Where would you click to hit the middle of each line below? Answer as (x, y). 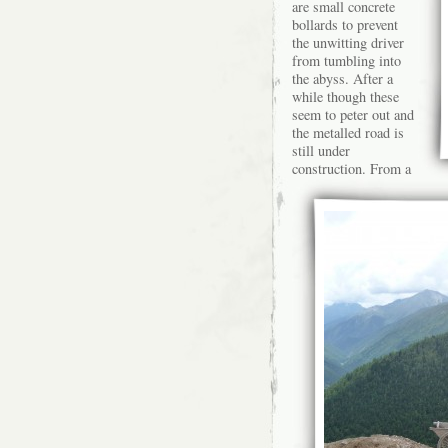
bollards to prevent (345, 24)
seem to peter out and (353, 114)
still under (321, 150)
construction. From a (351, 168)
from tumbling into (346, 60)
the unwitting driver (348, 42)
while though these (345, 96)
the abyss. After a (342, 78)
